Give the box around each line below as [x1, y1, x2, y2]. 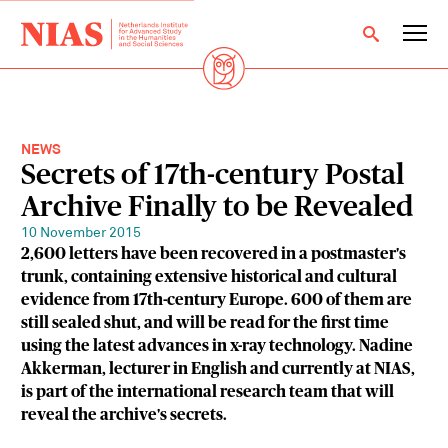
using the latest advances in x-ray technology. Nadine [21, 338, 414, 355]
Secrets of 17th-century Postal [21, 161, 405, 191]
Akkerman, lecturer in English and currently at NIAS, [21, 361, 416, 378]
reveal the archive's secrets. [21, 407, 228, 424]
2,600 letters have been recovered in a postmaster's [21, 246, 407, 263]
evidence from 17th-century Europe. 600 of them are [21, 292, 413, 309]
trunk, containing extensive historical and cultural [21, 269, 398, 286]
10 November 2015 [21, 226, 142, 242]
